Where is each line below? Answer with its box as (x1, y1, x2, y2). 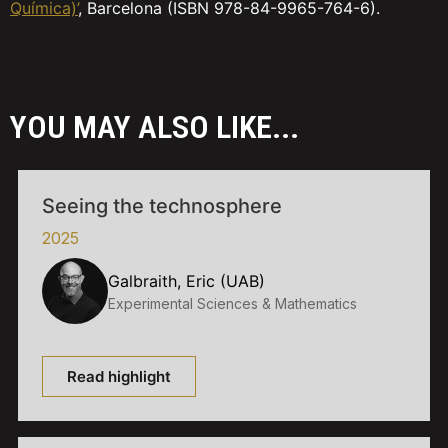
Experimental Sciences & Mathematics (108, 294, 357, 312)
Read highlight (67, 367, 171, 386)
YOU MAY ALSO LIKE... (10, 108, 299, 146)
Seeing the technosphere (42, 194, 282, 218)
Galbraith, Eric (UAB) (108, 270, 265, 291)
